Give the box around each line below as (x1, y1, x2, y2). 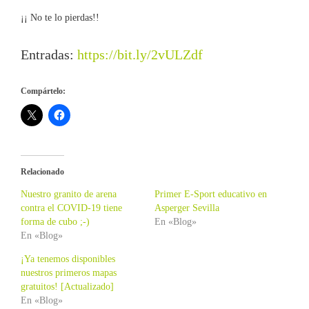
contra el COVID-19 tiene (21, 202, 122, 213)
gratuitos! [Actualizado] (21, 281, 114, 292)
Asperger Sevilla (154, 202, 219, 213)
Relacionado (21, 166, 64, 177)
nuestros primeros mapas (21, 267, 117, 278)
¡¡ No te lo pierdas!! (21, 12, 99, 23)
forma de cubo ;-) (21, 216, 90, 227)
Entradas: (21, 46, 77, 62)
